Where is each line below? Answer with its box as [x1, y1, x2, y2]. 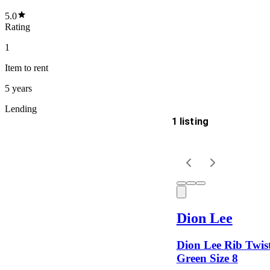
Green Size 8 [176, 251, 238, 265]
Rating [5, 21, 30, 32]
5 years [5, 83, 32, 93]
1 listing [171, 115, 209, 127]
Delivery [5, 125, 46, 139]
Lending [5, 103, 37, 114]
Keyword [5, 207, 51, 221]
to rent [22, 62, 48, 73]
